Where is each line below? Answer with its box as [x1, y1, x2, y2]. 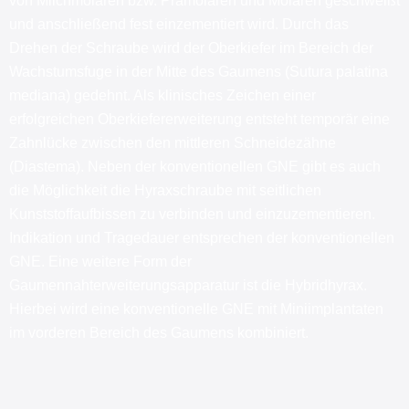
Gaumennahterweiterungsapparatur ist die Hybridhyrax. [9, 278, 367, 293]
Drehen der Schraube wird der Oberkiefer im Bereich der [9, 40, 373, 56]
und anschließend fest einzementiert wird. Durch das [9, 16, 349, 32]
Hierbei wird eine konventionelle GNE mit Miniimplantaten [9, 301, 383, 317]
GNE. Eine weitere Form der [9, 254, 192, 269]
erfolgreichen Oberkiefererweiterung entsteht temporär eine [9, 111, 390, 127]
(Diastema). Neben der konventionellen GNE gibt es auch [9, 159, 381, 174]
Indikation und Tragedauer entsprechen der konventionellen [9, 230, 394, 246]
